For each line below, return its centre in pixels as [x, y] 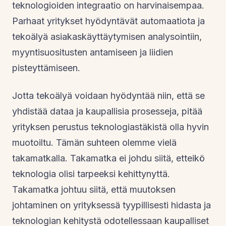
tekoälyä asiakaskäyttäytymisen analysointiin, [107, 36]
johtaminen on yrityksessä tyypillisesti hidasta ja [111, 205]
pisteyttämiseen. [46, 68]
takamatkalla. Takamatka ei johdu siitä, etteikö [108, 158]
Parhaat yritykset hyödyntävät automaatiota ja [108, 21]
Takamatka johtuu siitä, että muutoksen [94, 189]
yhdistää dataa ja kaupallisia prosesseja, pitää [107, 111]
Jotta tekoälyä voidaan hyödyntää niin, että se [108, 95]
